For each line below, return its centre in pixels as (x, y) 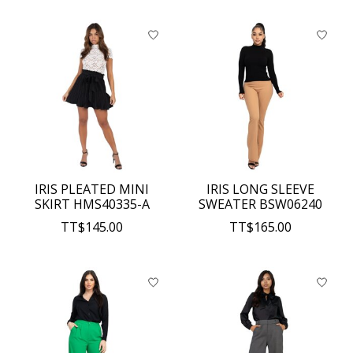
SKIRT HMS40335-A (92, 204)
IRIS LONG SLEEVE (261, 190)
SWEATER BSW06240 (261, 204)
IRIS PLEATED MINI (92, 190)
